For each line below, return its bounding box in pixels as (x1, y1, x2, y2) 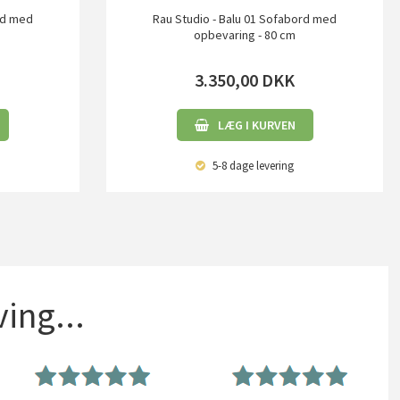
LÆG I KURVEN (217, 116, 296, 133)
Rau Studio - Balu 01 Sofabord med (153, 10, 337, 27)
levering (254, 157, 295, 173)
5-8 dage (210, 157, 254, 173)
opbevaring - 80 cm (194, 26, 296, 43)
